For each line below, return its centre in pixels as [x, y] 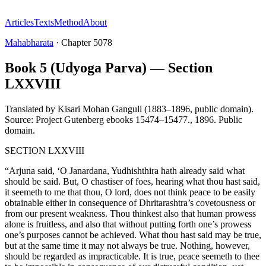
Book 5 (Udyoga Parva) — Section [109, 67]
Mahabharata [29, 42]
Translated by [30, 109]
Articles [19, 22]
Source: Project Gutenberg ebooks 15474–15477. [97, 119]
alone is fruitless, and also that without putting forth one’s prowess [128, 224]
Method [69, 22]
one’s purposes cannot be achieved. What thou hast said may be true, [133, 235]
